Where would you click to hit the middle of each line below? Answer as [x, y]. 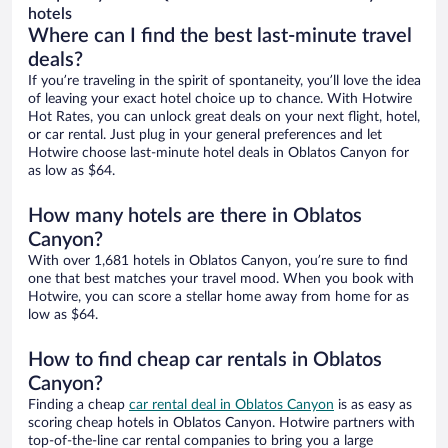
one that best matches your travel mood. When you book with [221, 279]
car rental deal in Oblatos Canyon [231, 405]
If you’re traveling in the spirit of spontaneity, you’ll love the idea [224, 81]
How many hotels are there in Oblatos [195, 216]
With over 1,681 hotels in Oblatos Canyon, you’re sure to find [218, 261]
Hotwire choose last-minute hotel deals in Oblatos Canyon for [218, 153]
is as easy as [373, 405]
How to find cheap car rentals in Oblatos [205, 360]
